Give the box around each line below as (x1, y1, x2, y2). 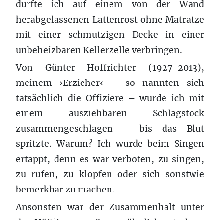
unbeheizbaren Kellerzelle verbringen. (16, 44, 182, 55)
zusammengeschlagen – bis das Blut (16, 123, 204, 134)
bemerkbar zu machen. (16, 184, 115, 195)
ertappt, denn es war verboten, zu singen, (16, 153, 204, 165)
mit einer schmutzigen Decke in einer (16, 29, 204, 40)
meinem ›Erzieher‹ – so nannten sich (16, 77, 204, 88)
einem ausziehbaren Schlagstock (16, 108, 204, 119)
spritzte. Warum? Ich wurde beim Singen (16, 138, 204, 149)
